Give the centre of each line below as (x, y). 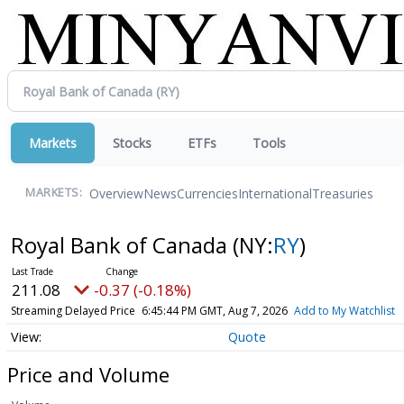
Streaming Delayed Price (73, 311)
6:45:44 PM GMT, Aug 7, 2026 (214, 311)
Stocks (132, 143)
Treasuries (343, 193)
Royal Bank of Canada (121, 245)
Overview (116, 193)
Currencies (207, 193)
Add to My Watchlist (344, 311)
